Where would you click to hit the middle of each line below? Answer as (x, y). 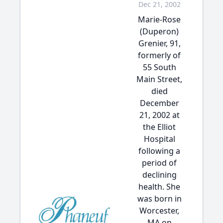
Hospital (159, 139)
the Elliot (159, 127)
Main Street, (159, 79)
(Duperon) (159, 31)
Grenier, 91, (159, 43)
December (159, 103)
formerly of (159, 55)
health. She (159, 187)
